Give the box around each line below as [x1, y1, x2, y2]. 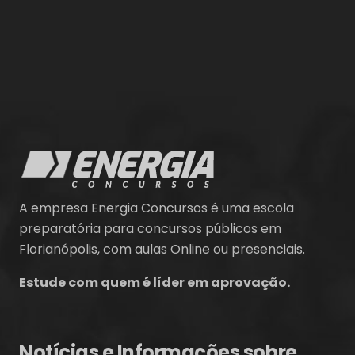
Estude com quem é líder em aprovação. [19, 273, 290, 292]
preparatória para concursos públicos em [19, 219, 281, 239]
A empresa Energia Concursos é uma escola [19, 199, 294, 218]
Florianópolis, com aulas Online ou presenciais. [19, 240, 305, 259]
